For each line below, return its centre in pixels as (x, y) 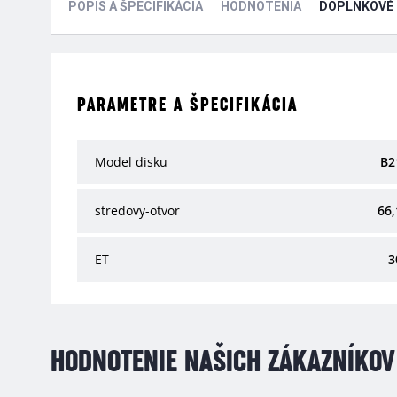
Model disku (131, 162)
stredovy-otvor (137, 211)
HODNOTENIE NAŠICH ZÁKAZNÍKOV (223, 363)
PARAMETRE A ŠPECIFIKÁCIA (187, 105)
